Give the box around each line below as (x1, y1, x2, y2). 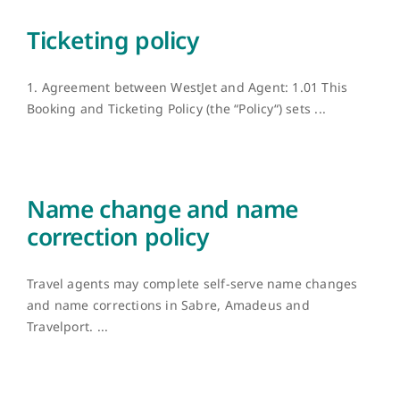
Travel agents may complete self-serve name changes (27, 275, 358, 292)
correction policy (27, 221, 209, 253)
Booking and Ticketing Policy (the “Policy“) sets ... (27, 100, 326, 117)
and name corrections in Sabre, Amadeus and (27, 296, 310, 313)
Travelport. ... (27, 318, 109, 335)
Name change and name (27, 193, 299, 225)
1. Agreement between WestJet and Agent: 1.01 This (27, 79, 348, 96)
